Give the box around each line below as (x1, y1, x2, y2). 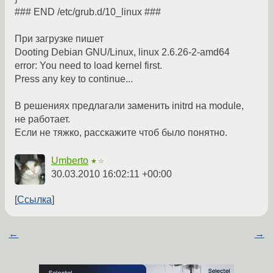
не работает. (15, 114, 70, 125)
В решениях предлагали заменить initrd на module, (15, 101, 244, 112)
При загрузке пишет (15, 34, 104, 44)
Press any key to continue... (15, 74, 133, 85)
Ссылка (17, 194, 52, 205)
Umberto (51, 155, 88, 166)
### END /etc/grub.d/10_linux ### (15, 7, 161, 18)
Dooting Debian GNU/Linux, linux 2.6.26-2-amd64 (15, 47, 230, 58)
